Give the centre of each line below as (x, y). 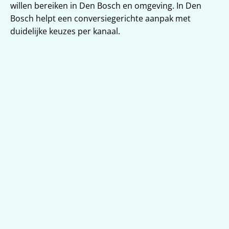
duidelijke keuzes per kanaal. (65, 31)
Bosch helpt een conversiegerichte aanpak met (100, 18)
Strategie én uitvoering (114, 124)
